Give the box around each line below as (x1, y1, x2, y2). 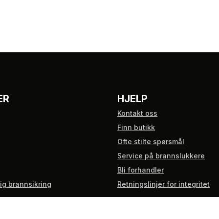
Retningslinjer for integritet (117, 180, 210, 188)
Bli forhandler (117, 166, 164, 174)
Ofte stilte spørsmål (117, 137, 184, 146)
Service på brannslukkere (117, 152, 205, 160)
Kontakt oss (117, 109, 157, 117)
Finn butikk (117, 123, 155, 131)
